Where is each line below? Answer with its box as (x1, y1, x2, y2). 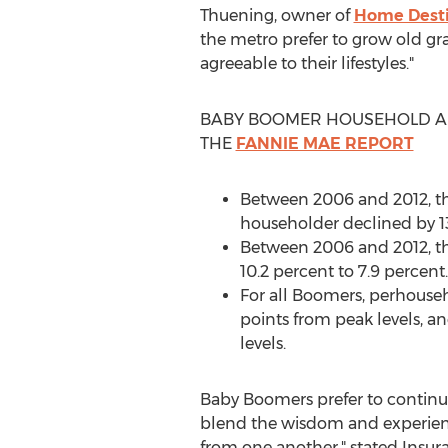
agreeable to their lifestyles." (199, 54, 414, 73)
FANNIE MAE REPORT (235, 134, 414, 153)
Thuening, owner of (199, 6, 354, 25)
